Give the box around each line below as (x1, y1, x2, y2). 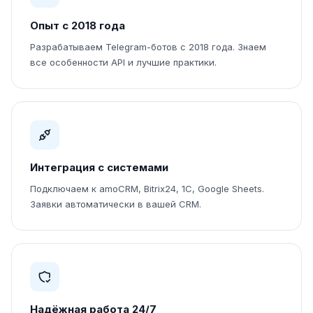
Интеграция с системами (30, 161, 168, 174)
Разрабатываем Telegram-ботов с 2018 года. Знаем (30, 41, 266, 52)
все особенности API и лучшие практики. (30, 57, 217, 68)
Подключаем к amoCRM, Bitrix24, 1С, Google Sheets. (30, 183, 264, 194)
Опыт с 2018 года (30, 19, 125, 32)
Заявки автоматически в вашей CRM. (30, 198, 201, 210)
